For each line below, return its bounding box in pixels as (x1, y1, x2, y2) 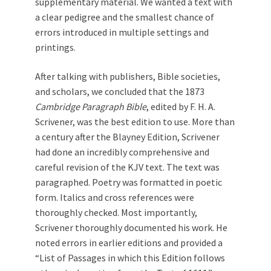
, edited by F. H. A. (146, 100, 215, 113)
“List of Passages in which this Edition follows (35, 252, 225, 264)
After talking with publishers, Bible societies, (35, 70, 220, 82)
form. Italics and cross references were (35, 191, 194, 203)
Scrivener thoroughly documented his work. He (35, 221, 227, 233)
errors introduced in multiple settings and (35, 26, 209, 38)
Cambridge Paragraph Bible (35, 100, 146, 113)
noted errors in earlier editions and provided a (35, 237, 223, 249)
